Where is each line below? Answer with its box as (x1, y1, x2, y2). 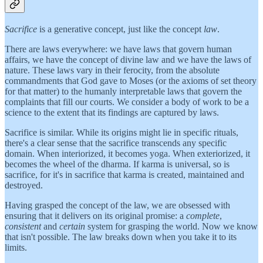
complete (186, 211, 220, 221)
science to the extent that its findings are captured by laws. (5, 107, 219, 118)
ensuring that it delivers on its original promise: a (5, 211, 186, 221)
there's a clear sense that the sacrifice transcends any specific (5, 138, 227, 149)
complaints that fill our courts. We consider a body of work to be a (5, 97, 249, 107)
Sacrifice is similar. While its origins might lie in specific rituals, (5, 127, 238, 138)
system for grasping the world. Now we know (85, 221, 258, 232)
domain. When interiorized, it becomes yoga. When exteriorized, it (5, 149, 250, 159)
